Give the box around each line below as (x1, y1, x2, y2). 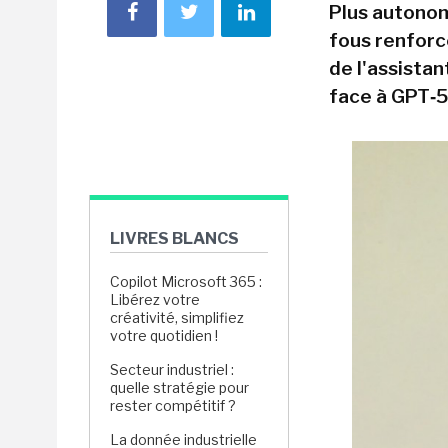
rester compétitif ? (110, 397, 236, 414)
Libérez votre (110, 291, 200, 308)
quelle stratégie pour (110, 379, 249, 396)
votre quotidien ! (110, 327, 218, 344)
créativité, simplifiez (110, 309, 244, 326)
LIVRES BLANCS (110, 229, 239, 248)
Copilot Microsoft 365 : (110, 273, 262, 290)
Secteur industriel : (110, 361, 234, 378)
